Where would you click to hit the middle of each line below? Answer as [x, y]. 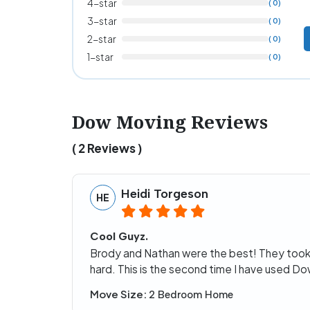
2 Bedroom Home [191, 295]
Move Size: [119, 294]
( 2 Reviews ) [107, 148]
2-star [102, 38]
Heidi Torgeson [165, 193]
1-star [100, 56]
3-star [102, 20]
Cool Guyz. [119, 236]
